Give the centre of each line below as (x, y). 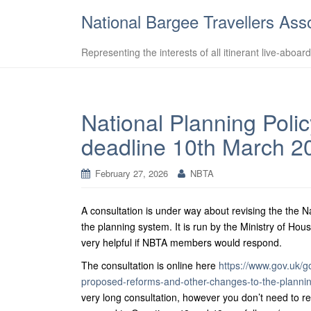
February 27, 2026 (132, 173)
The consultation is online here (150, 265)
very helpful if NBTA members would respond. (182, 242)
